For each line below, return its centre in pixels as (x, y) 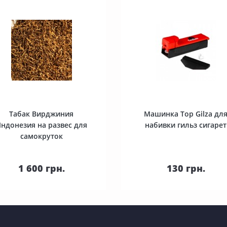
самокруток (41, 136)
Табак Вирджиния (41, 114)
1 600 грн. (41, 168)
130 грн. (186, 168)
